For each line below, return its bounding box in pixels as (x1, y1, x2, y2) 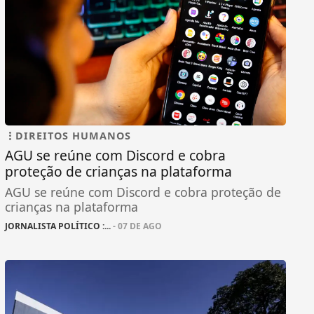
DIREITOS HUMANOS (15, 129, 131, 143)
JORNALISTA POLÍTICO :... (4, 220, 111, 233)
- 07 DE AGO (110, 220, 162, 233)
